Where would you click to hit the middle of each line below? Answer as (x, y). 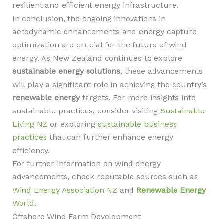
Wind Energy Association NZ (65, 190)
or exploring (72, 124)
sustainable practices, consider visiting (86, 111)
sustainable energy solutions (66, 71)
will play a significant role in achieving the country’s (109, 84)
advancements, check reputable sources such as (105, 177)
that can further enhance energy (110, 137)
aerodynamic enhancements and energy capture (104, 32)
